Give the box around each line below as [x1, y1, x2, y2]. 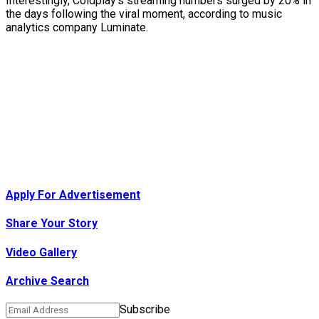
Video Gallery [6, 245, 77, 259]
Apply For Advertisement [6, 188, 140, 202]
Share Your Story [6, 216, 98, 231]
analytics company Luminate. [6, 20, 148, 34]
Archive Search [6, 274, 89, 288]
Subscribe [120, 303, 170, 317]
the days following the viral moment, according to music [6, 6, 282, 21]
